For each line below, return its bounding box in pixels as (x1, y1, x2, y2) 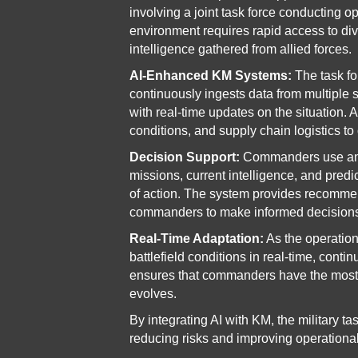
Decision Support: (129, 150, 240, 164)
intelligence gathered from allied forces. (129, 42, 352, 56)
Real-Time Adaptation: (129, 232, 264, 245)
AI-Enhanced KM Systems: (129, 69, 292, 82)
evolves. (129, 287, 177, 300)
